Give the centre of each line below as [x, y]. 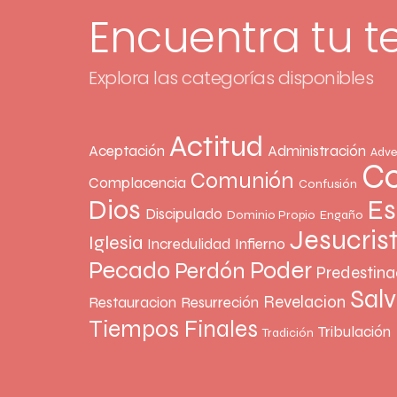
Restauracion [132, 303]
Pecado [129, 271]
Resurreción [220, 303]
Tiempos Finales [173, 330]
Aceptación [127, 152]
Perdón [210, 271]
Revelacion [304, 302]
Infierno [260, 245]
